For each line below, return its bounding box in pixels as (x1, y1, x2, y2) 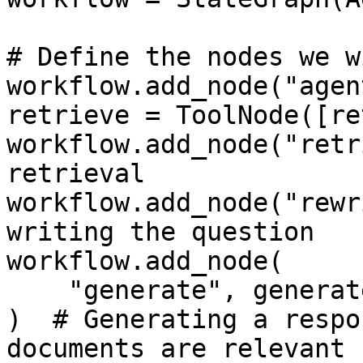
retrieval (6, 159, 145, 188)
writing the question (6, 217, 314, 246)
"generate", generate (6, 275, 68, 305)
